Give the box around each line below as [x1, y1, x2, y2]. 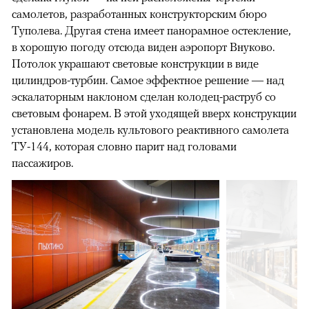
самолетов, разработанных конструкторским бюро [12, 7, 267, 21]
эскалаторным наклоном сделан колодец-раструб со [12, 90, 276, 104]
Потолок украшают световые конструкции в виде [12, 57, 259, 71]
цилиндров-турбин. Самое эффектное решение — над [12, 73, 284, 88]
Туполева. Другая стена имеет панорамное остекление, [12, 23, 291, 38]
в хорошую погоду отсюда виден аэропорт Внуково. [12, 40, 275, 54]
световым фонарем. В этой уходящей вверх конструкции [12, 106, 297, 121]
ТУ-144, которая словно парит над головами [12, 139, 237, 154]
